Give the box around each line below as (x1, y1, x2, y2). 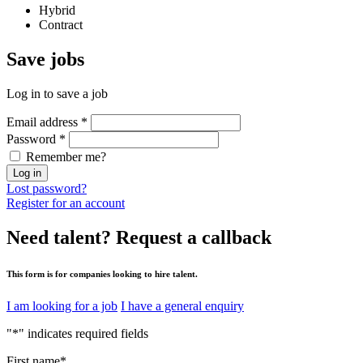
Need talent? (6, 226, 111, 248)
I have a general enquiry (121, 298, 244, 313)
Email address (6, 115, 81, 129)
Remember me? (26, 150, 106, 164)
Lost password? (6, 181, 87, 195)
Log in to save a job (6, 87, 108, 100)
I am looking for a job (6, 298, 117, 313)
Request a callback (111, 226, 271, 248)
